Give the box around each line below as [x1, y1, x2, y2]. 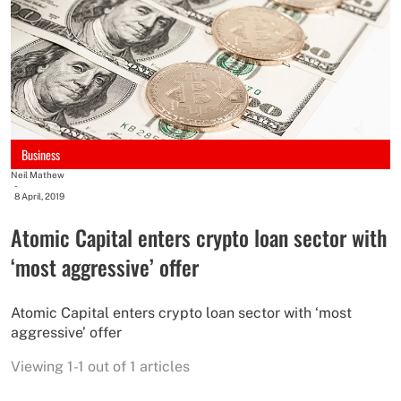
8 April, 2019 [14, 191, 64, 202]
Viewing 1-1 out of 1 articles [11, 358, 190, 376]
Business [21, 144, 60, 164]
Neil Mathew [11, 169, 64, 181]
